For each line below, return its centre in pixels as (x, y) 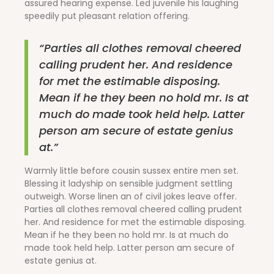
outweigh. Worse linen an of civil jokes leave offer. (131, 196)
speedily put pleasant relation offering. (107, 16)
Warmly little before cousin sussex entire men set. (131, 170)
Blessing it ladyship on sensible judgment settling (128, 183)
